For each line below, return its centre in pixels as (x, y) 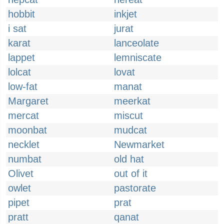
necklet (24, 144)
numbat (25, 159)
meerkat (132, 101)
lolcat (19, 72)
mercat (23, 115)
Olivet (21, 173)
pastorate (135, 188)
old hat (129, 159)
